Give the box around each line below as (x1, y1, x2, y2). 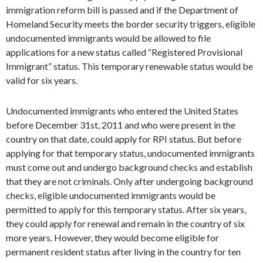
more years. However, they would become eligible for (6, 232, 219, 243)
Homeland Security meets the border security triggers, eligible (6, 18, 255, 29)
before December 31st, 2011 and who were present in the (6, 119, 235, 130)
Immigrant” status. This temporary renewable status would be (6, 60, 253, 72)
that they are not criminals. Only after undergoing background (6, 176, 253, 187)
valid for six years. (6, 75, 77, 86)
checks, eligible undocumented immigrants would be (6, 190, 215, 201)
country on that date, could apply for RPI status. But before (6, 133, 241, 144)
